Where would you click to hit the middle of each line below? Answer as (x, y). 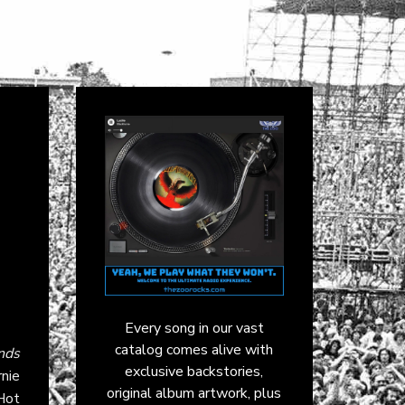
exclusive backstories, (194, 371)
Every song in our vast (194, 328)
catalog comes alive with (194, 349)
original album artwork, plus (194, 393)
